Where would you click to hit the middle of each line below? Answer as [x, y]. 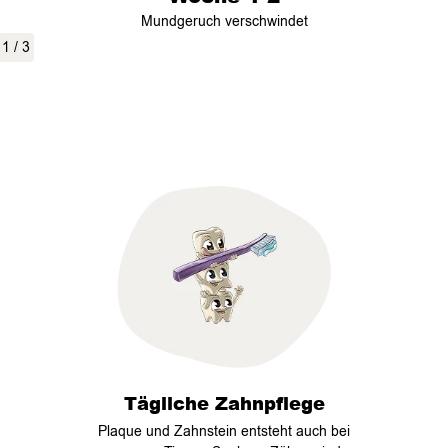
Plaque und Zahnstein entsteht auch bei [224, 431]
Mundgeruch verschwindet [224, 21]
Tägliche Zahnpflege [224, 402]
